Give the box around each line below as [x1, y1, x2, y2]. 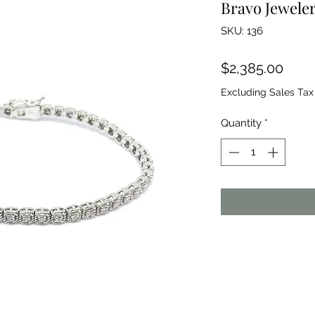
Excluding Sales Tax [221, 86, 314, 98]
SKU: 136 [221, 25, 263, 37]
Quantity [221, 117, 262, 129]
